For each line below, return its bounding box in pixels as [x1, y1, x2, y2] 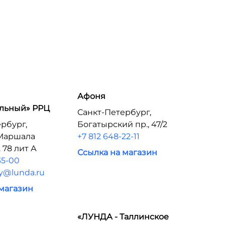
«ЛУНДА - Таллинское [77, 212, 169, 221]
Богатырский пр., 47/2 [77, 120, 167, 129]
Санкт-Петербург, [77, 107, 151, 117]
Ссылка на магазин [77, 148, 157, 157]
